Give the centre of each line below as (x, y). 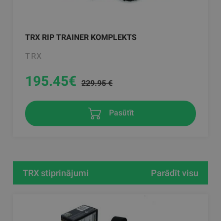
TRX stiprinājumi (56, 173)
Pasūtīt (120, 113)
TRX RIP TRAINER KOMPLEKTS (81, 37)
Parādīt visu (174, 173)
